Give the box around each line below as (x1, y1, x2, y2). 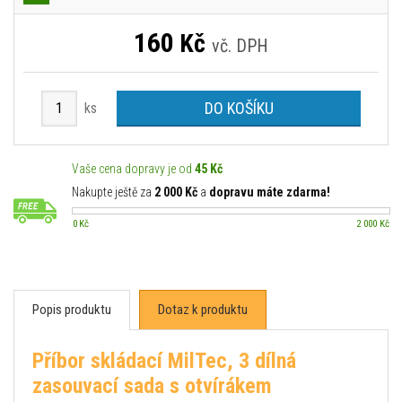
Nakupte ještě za (72, 185, 154, 199)
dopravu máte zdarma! (209, 185, 330, 199)
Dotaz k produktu (158, 301, 248, 318)
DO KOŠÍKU (204, 99, 274, 118)
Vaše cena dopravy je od (72, 162, 195, 176)
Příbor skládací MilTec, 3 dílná (32, 348, 296, 373)
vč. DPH (212, 35, 268, 57)
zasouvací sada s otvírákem (32, 373, 272, 398)
